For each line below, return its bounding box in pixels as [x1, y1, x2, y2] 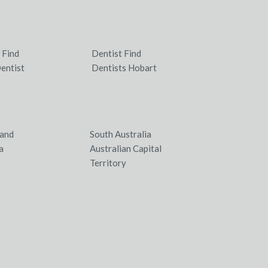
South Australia [89, 129, 151, 139]
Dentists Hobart [92, 62, 157, 73]
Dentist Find [92, 48, 142, 59]
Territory [89, 157, 126, 168]
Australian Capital [89, 143, 162, 154]
